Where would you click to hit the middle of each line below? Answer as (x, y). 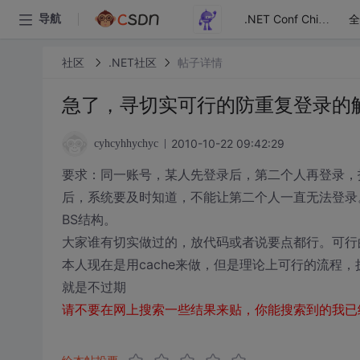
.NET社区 (132, 62)
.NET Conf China (324, 20)
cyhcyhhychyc (126, 143)
